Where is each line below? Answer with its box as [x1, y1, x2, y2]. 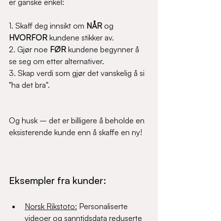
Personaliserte [77, 201, 130, 212]
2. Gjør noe [9, 44, 50, 55]
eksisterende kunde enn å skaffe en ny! [9, 127, 146, 138]
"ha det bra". [9, 80, 52, 90]
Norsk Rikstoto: [25, 201, 77, 212]
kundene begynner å [66, 44, 141, 55]
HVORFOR [9, 33, 47, 43]
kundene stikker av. [47, 33, 114, 43]
